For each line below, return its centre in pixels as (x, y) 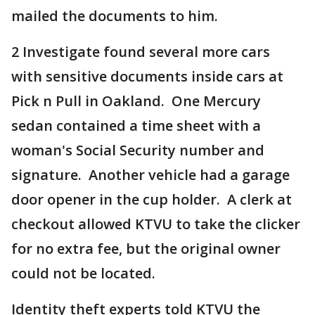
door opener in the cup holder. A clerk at (152, 199)
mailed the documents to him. (115, 16)
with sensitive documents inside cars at (147, 76)
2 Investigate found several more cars (141, 52)
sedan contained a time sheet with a (136, 126)
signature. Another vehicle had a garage (150, 175)
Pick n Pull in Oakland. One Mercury (136, 101)
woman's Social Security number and (138, 150)
